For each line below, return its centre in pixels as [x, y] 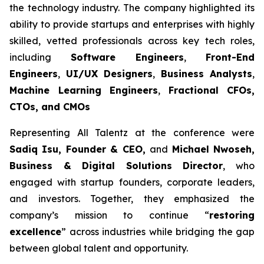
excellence [35, 232]
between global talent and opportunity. [99, 248]
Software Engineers [127, 57]
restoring [232, 215]
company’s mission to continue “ [109, 215]
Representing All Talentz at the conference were [132, 133]
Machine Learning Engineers [84, 90]
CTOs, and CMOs [50, 107]
